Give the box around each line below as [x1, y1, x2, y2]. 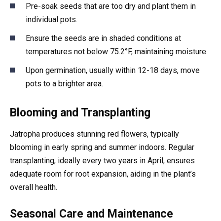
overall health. [10, 183, 57, 192]
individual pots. [26, 14, 77, 24]
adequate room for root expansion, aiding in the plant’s [10, 169, 196, 179]
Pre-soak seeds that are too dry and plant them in [26, 1, 196, 11]
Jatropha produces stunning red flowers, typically [10, 129, 179, 139]
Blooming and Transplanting [10, 106, 150, 120]
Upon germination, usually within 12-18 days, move [26, 66, 200, 75]
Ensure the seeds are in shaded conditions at [26, 34, 181, 43]
